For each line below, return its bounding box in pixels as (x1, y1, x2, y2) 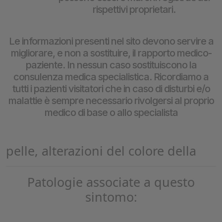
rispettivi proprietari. (92, 3, 175, 15)
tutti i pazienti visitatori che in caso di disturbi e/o (12, 83, 210, 95)
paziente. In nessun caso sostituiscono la (25, 59, 197, 71)
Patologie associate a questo (27, 173, 195, 190)
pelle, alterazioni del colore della (6, 142, 196, 159)
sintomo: (85, 188, 137, 205)
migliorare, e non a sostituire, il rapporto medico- (10, 47, 212, 59)
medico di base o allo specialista (44, 107, 178, 118)
